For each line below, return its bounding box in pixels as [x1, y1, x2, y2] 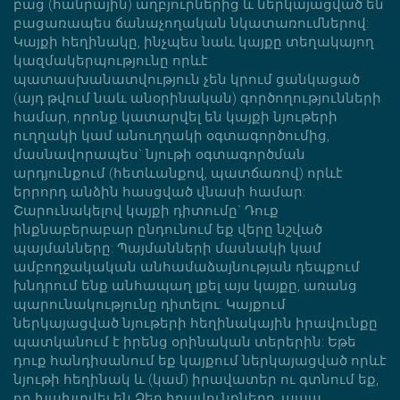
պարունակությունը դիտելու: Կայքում [13, 296, 286, 312]
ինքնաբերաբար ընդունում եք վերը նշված [13, 221, 322, 237]
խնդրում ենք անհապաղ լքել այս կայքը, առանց [13, 277, 357, 294]
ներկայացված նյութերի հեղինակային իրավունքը [13, 314, 378, 331]
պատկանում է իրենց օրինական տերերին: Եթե [13, 333, 356, 350]
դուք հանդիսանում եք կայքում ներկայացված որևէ [13, 352, 387, 369]
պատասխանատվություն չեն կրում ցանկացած [13, 71, 360, 87]
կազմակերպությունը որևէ [13, 52, 208, 69]
